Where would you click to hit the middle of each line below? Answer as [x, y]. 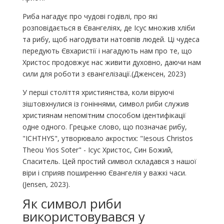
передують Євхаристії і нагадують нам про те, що [107, 50]
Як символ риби [72, 203]
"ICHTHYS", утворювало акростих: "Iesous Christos [107, 138]
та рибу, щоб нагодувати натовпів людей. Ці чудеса [111, 39]
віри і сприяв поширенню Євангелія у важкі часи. [104, 172]
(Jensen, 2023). [46, 184]
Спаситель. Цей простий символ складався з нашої [109, 161]
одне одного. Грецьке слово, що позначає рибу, [104, 126]
